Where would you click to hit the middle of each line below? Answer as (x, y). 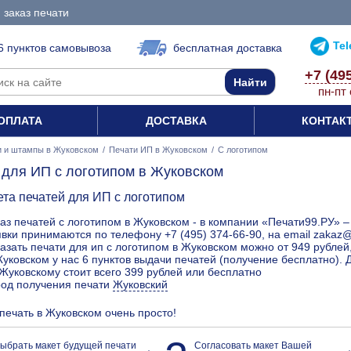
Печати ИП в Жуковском (158, 150)
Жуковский (140, 285)
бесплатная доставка (228, 48)
